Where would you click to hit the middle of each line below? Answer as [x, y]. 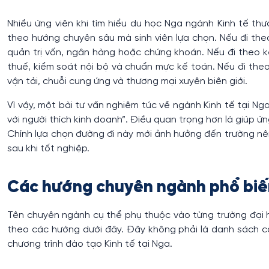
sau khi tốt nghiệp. [48, 149]
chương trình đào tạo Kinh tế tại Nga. [90, 244]
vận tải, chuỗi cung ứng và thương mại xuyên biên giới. [127, 81]
